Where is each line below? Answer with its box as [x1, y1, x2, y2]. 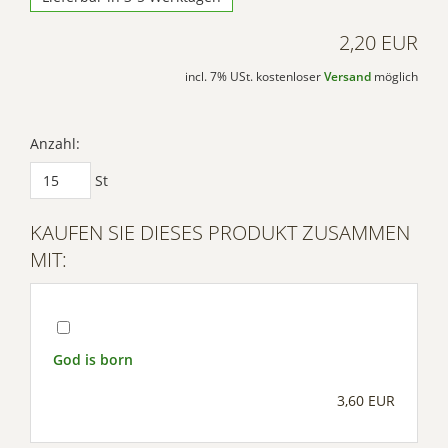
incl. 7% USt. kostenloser [185, 69, 324, 85]
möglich [371, 69, 418, 85]
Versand [324, 69, 371, 85]
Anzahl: [30, 134, 80, 154]
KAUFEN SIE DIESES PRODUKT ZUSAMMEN [30, 219, 410, 247]
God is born [53, 350, 133, 370]
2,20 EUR [339, 29, 418, 57]
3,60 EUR [337, 391, 395, 411]
